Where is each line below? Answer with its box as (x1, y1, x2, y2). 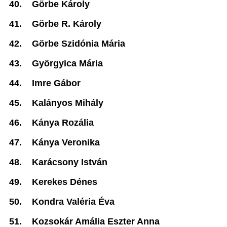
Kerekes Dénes (32, 177, 97, 187)
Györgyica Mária (32, 58, 103, 68)
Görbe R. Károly (32, 19, 101, 29)
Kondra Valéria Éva (32, 197, 115, 207)
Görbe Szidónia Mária (32, 39, 125, 49)
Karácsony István (32, 157, 107, 167)
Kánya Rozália (32, 118, 94, 128)
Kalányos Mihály (32, 98, 103, 108)
